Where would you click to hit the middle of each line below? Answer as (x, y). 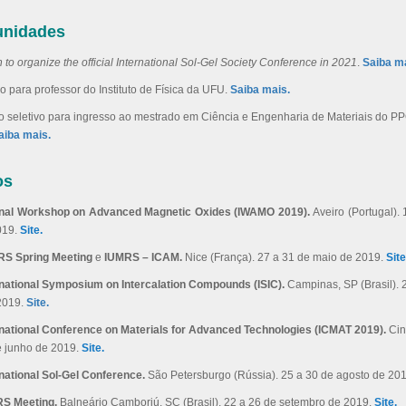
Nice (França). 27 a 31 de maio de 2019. (285, 258)
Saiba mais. (260, 90)
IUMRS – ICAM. (143, 258)
